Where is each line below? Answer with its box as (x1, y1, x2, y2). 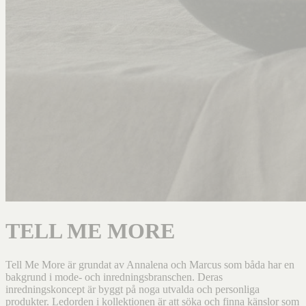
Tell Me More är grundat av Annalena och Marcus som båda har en (5, 258, 294, 270)
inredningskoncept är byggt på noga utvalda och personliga (5, 283, 260, 295)
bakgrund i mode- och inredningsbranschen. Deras (5, 270, 223, 283)
